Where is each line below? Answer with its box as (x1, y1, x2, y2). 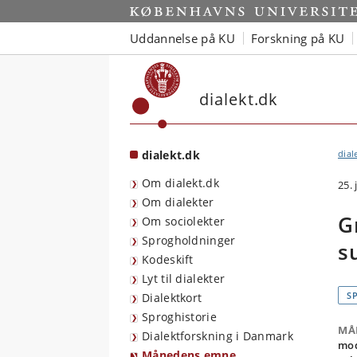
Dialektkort (142, 290, 202, 305)
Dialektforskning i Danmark (142, 328, 293, 343)
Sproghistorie (142, 309, 217, 324)
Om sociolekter (142, 214, 226, 229)
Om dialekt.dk (142, 175, 219, 190)
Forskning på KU (250, 29, 345, 46)
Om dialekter (142, 194, 214, 210)
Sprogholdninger (142, 233, 236, 248)
